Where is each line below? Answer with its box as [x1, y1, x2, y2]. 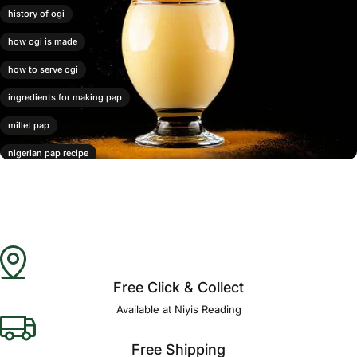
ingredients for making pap [8, 92, 122, 103]
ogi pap [8, 231, 40, 242]
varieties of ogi [8, 259, 70, 270]
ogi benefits [8, 203, 58, 214]
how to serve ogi [8, 64, 78, 75]
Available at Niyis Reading [116, 302, 241, 316]
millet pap [8, 120, 49, 131]
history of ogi [8, 8, 65, 19]
